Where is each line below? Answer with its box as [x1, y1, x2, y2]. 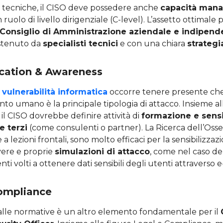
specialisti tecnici [43, 38, 118, 48]
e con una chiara [118, 38, 187, 48]
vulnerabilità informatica [2, 87, 108, 97]
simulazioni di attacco [55, 146, 150, 156]
